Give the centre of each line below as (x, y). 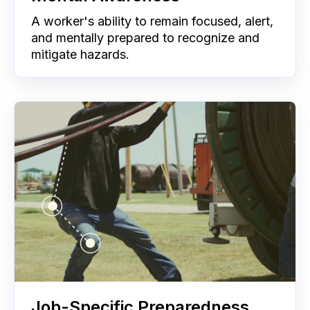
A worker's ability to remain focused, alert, (152, 21)
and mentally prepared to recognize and (145, 37)
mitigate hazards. (82, 54)
